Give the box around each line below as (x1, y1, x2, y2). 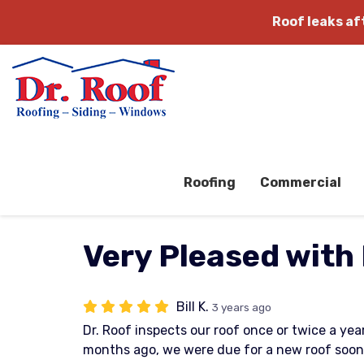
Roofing (184, 175, 236, 190)
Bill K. (176, 299, 212, 314)
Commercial (260, 175, 341, 190)
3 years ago (212, 301, 271, 314)
